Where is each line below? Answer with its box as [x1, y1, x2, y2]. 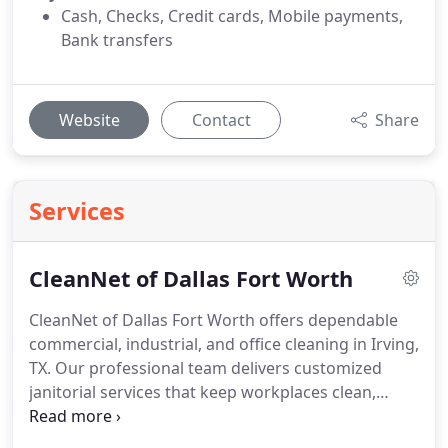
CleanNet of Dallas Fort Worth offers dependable [29, 309, 398, 331]
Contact [191, 109, 251, 131]
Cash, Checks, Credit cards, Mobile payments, [61, 5, 403, 27]
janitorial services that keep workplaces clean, [29, 381, 376, 403]
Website [58, 109, 120, 131]
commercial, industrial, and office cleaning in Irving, [29, 333, 419, 355]
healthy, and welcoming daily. [29, 405, 250, 427]
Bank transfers [61, 29, 173, 51]
